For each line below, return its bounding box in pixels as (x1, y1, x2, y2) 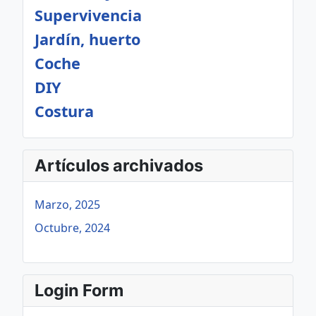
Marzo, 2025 (35, 197, 100, 212)
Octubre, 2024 (35, 220, 110, 236)
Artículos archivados (35, 155, 203, 176)
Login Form (35, 280, 123, 300)
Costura (35, 101, 94, 121)
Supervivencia (35, 5, 142, 25)
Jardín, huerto (35, 29, 140, 49)
